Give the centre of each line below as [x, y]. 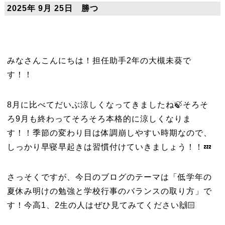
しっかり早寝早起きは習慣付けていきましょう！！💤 [109, 147]
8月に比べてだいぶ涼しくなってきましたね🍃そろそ [107, 105]
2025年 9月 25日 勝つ [52, 8]
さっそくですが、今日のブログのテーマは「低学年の [109, 177]
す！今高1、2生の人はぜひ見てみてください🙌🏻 [101, 205]
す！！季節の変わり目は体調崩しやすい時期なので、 [109, 133]
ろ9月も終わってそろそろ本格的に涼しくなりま [99, 119]
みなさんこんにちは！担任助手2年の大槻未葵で [99, 61]
